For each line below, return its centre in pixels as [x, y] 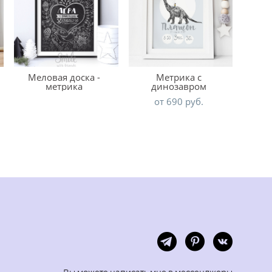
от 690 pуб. [178, 101]
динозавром [178, 86]
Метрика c [178, 77]
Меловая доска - [64, 77]
